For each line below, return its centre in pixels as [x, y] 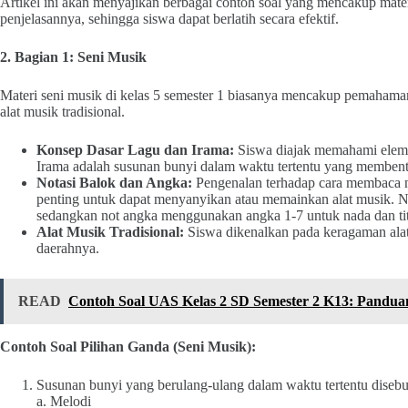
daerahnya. [68, 248]
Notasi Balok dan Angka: [114, 183]
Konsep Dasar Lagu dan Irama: [135, 150]
